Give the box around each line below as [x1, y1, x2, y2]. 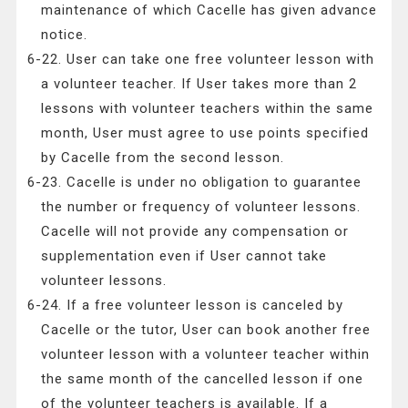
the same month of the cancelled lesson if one [41, 371, 364, 388]
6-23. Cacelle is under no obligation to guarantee [27, 174, 362, 191]
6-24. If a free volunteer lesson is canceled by [27, 297, 344, 314]
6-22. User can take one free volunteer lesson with [27, 51, 375, 68]
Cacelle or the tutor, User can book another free [41, 321, 372, 339]
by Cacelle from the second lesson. [41, 149, 285, 167]
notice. [41, 26, 88, 44]
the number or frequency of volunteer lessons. [41, 199, 362, 216]
